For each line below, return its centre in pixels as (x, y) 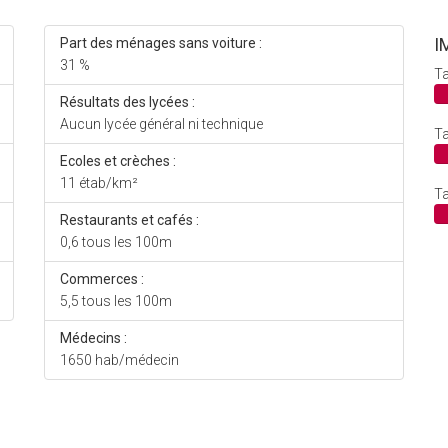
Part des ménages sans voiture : (161, 43)
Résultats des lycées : (127, 102)
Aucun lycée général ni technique (161, 124)
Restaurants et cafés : (129, 220)
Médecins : (93, 338)
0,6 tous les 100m (116, 242)
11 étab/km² (99, 183)
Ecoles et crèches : (118, 161)
